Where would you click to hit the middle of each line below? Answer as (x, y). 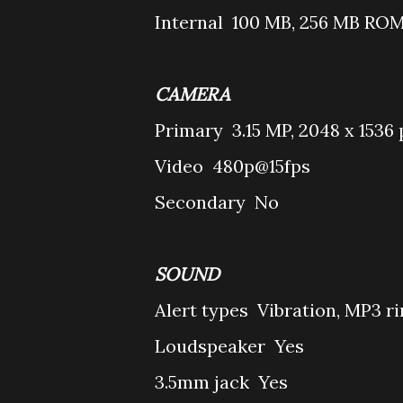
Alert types (204, 310)
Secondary (202, 202)
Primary (191, 130)
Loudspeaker (212, 346)
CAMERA (195, 94)
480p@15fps (261, 166)
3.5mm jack (204, 382)
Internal (191, 22)
